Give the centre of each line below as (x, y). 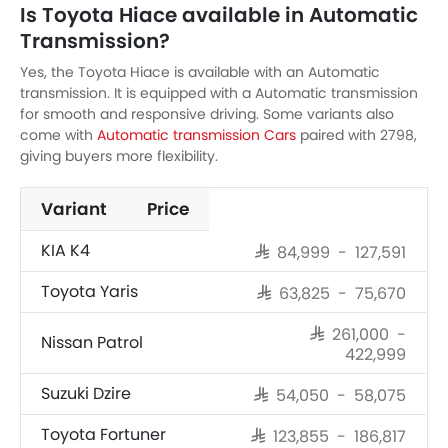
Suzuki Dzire (86, 393)
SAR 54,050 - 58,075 (330, 394)
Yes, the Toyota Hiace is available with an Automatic (200, 72)
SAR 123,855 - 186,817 (328, 435)
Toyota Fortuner (103, 434)
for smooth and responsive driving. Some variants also (207, 114)
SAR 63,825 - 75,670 (331, 292)
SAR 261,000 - (358, 333)
